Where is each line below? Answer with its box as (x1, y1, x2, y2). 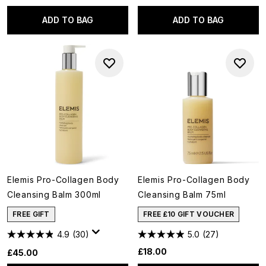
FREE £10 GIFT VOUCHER (143, 210, 235, 218)
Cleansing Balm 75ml (138, 189, 226, 199)
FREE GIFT (12, 210, 50, 218)
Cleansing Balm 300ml (7, 189, 101, 199)
